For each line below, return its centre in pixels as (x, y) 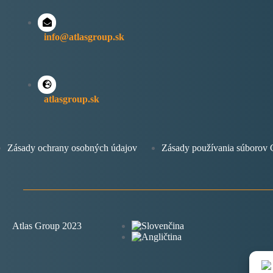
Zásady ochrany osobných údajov (72, 148)
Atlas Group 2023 (47, 225)
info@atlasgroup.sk (84, 37)
